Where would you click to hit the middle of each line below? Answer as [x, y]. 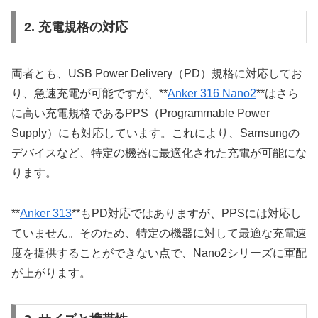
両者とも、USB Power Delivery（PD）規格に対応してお [157, 73]
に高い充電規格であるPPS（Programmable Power [141, 113]
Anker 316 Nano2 [212, 93]
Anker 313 [46, 213]
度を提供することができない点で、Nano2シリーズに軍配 [159, 253]
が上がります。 [51, 273]
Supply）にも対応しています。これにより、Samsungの [155, 133]
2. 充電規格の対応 [76, 27]
